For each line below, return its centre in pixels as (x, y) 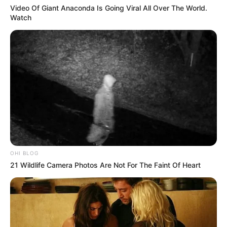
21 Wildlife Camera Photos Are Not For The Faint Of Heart (105, 165)
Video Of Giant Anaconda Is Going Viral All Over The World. (109, 8)
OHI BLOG (24, 153)
